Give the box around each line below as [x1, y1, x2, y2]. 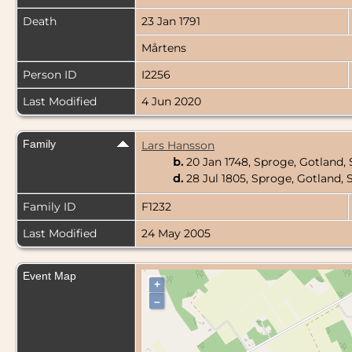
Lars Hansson [141, 138, 214, 153]
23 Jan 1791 [141, 14, 203, 29]
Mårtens [141, 41, 186, 56]
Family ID [23, 200, 76, 214]
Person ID [23, 68, 77, 82]
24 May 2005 [141, 226, 211, 241]
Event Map [23, 269, 76, 283]
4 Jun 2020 [141, 94, 201, 109]
